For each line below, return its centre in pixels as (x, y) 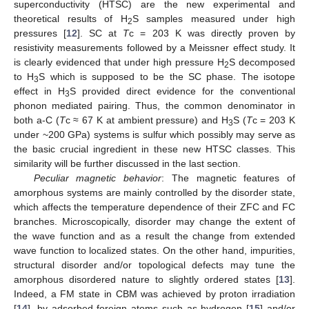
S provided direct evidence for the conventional (182, 91)
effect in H (39, 91)
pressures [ (40, 33)
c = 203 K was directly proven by (212, 33)
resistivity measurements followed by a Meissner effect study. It (154, 47)
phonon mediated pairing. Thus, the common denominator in (154, 105)
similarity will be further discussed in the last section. (127, 163)
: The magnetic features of (228, 178)
